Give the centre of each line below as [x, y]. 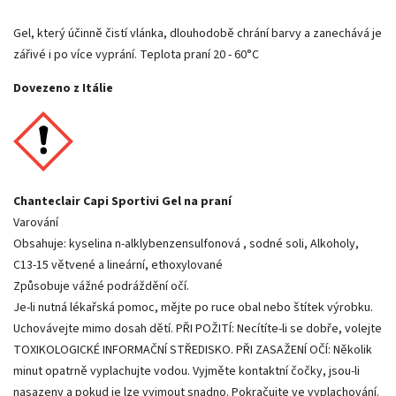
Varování [36, 222]
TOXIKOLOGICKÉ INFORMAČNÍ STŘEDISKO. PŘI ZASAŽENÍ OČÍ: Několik [193, 350]
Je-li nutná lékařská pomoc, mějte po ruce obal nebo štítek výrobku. [193, 307]
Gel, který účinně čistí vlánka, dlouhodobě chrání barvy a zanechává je [198, 33]
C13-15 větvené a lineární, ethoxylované [118, 265]
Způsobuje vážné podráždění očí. [101, 286]
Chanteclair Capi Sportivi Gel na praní [122, 201]
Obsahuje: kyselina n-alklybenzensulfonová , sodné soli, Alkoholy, [186, 244]
